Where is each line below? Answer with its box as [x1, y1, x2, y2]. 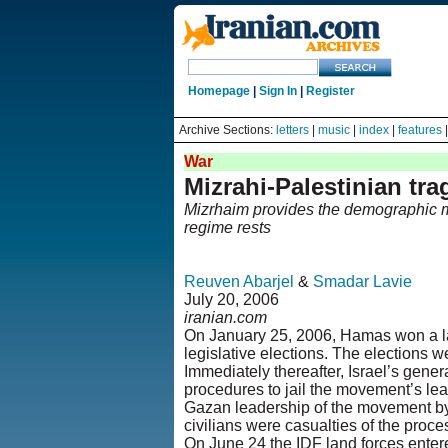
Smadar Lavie [312, 273, 412, 290]
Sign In [258, 84, 297, 98]
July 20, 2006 [183, 291, 279, 308]
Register [305, 84, 355, 98]
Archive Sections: [178, 123, 276, 137]
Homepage [187, 84, 250, 98]
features [397, 123, 442, 137]
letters [275, 123, 309, 137]
